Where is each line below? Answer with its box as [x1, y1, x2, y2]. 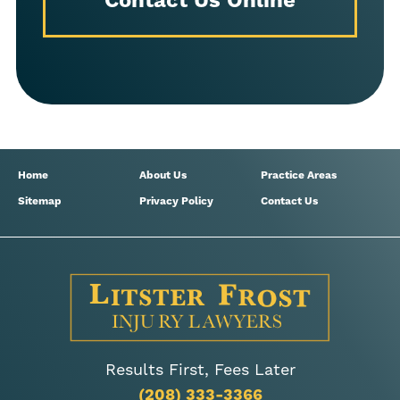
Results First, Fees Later [104, 359, 296, 380]
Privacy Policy [138, 194, 213, 208]
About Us [138, 168, 187, 182]
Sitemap [18, 194, 62, 208]
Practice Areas [260, 168, 337, 182]
